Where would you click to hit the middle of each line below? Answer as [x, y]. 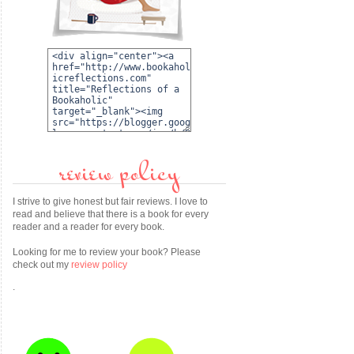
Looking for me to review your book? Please [107, 252]
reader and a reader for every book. [88, 227]
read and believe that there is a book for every [111, 214]
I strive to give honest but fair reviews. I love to [110, 201]
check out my [42, 265]
